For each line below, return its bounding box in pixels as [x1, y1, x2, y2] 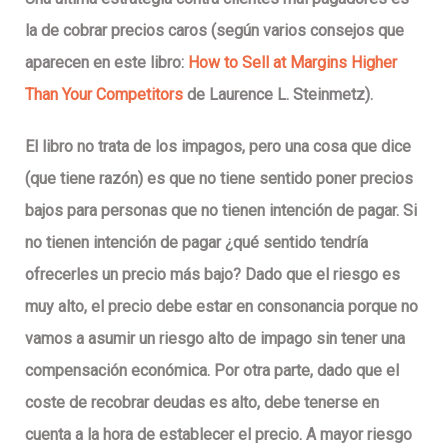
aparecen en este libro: [25, 52, 188, 72]
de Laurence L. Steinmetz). [183, 84, 373, 104]
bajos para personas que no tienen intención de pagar [25, 200, 396, 220]
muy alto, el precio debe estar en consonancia [25, 296, 344, 316]
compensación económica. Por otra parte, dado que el [25, 360, 399, 380]
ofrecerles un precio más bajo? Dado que [25, 264, 312, 284]
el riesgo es [312, 264, 400, 284]
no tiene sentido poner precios [199, 168, 413, 188]
